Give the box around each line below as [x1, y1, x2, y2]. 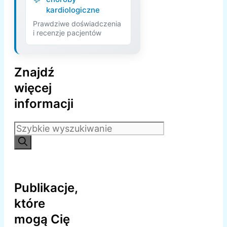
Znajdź [14, 65, 54, 80]
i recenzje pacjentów [33, 28, 101, 37]
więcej [14, 81, 52, 96]
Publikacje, [14, 180, 78, 196]
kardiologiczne [46, 5, 100, 15]
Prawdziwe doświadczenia [33, 19, 121, 28]
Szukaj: [14, 122, 44, 133]
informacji [14, 96, 73, 111]
